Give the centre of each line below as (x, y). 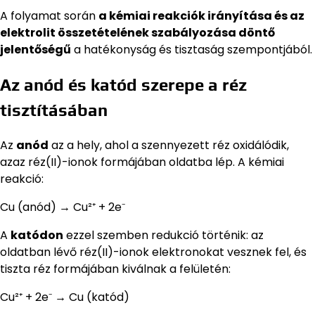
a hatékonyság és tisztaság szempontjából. (192, 50)
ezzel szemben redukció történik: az (163, 236)
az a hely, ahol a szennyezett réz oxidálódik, (169, 146)
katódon (37, 236)
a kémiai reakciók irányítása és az (201, 16)
